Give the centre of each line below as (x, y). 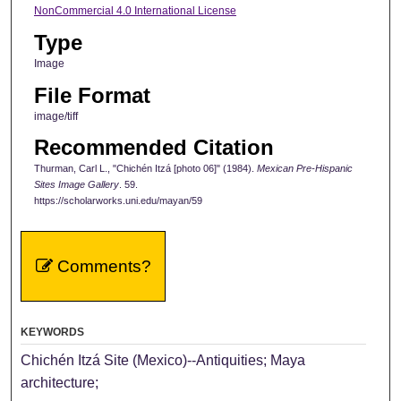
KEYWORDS (53, 332)
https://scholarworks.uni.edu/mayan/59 (118, 200)
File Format (92, 95)
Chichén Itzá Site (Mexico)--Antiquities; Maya (163, 360)
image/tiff (55, 116)
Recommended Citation (154, 147)
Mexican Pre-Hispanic (304, 168)
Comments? (102, 266)
